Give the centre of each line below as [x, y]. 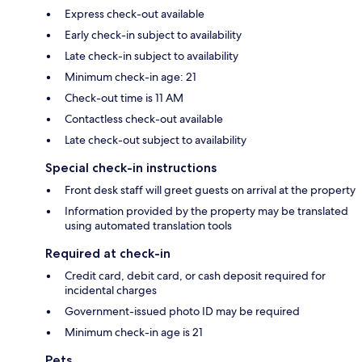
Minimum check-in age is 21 [134, 333]
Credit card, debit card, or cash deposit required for [195, 276]
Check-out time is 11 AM [124, 98]
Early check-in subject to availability [153, 35]
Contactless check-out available [144, 119]
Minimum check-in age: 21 [130, 77]
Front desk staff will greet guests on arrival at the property [210, 190]
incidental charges [111, 290]
